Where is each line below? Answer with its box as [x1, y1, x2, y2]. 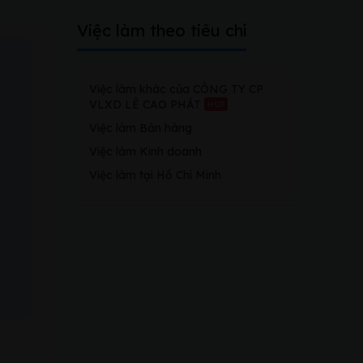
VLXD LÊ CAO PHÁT [88, 97, 204, 112]
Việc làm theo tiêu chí [76, 20, 246, 41]
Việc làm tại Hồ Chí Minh [88, 168, 221, 182]
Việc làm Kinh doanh [88, 144, 202, 159]
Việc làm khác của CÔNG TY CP [88, 82, 263, 96]
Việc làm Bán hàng [88, 121, 192, 135]
